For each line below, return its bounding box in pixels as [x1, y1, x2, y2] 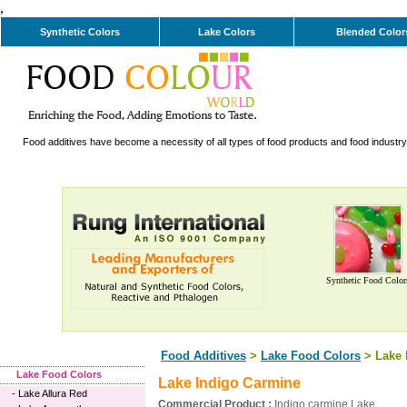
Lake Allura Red [18, 388, 87, 399]
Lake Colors [198, 26, 255, 37]
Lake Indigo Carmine [158, 375, 301, 392]
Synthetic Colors [40, 26, 120, 37]
